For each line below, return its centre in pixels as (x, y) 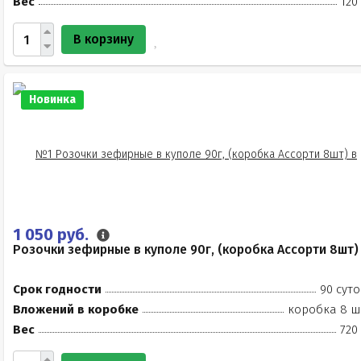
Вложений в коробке (76, 309)
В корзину (104, 39)
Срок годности (57, 289)
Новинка (52, 100)
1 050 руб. (53, 234)
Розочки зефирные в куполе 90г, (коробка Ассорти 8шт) (186, 249)
